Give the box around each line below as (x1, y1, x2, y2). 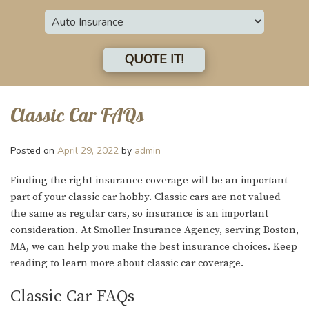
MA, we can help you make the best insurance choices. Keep (10, 240, 297, 254)
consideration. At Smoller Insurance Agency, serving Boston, (10, 223, 299, 237)
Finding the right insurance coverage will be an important (10, 174, 288, 188)
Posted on (10, 144, 57, 158)
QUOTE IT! (125, 51, 184, 68)
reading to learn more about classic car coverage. (10, 257, 246, 270)
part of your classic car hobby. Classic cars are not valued (10, 190, 281, 204)
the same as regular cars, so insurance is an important (10, 207, 268, 221)
